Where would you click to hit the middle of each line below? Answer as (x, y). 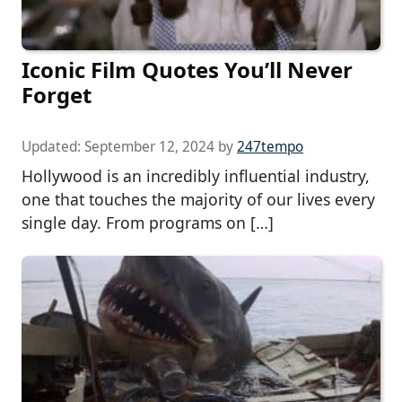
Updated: (53, 147)
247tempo (270, 147)
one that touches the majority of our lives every (198, 200)
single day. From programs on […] (148, 223)
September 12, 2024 (149, 147)
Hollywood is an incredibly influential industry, (196, 176)
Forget (57, 95)
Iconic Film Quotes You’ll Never (187, 70)
